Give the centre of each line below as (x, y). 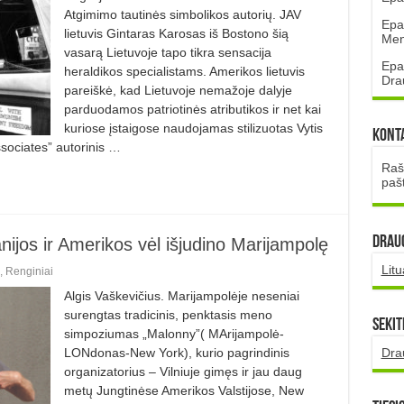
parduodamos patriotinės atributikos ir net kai (192, 109)
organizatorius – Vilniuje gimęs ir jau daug (183, 371)
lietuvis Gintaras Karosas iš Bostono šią (176, 33)
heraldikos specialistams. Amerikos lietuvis (184, 71)
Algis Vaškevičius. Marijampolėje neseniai (181, 295)
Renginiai (29, 271)
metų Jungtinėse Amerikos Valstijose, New (184, 390)
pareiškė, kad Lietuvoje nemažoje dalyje (178, 90)
